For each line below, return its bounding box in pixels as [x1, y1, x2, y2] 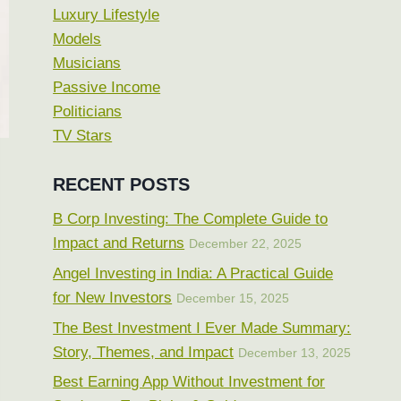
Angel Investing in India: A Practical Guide [53, 264, 334, 282]
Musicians [53, 55, 122, 73]
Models [53, 30, 102, 48]
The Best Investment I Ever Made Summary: [53, 319, 352, 337]
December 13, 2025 [238, 346, 352, 360]
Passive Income [53, 79, 161, 97]
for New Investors [53, 288, 173, 306]
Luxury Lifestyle [53, 6, 160, 24]
